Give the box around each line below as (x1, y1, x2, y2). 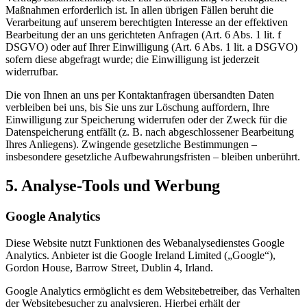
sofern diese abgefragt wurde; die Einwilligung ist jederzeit (5, 53, 259, 66)
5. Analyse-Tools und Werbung (5, 177, 220, 195)
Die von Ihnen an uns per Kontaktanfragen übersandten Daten (5, 89, 274, 101)
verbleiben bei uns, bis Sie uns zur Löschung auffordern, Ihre (5, 101, 269, 114)
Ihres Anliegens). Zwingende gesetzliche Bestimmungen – (5, 138, 257, 151)
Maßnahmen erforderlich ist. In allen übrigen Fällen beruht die (5, 4, 273, 16)
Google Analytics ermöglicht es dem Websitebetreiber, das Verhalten (5, 284, 300, 297)
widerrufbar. (5, 66, 58, 78)
